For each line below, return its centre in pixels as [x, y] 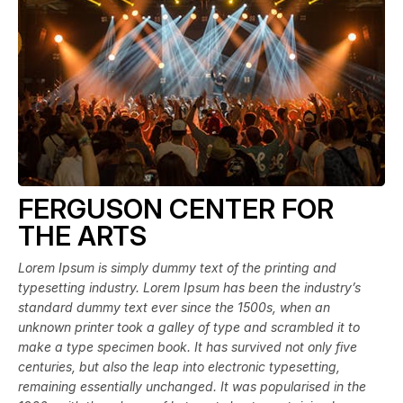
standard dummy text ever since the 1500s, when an [174, 307]
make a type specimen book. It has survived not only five [188, 346]
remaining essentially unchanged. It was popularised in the [192, 386]
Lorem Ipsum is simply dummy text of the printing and [177, 267]
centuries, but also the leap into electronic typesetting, [179, 366]
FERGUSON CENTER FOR [176, 208]
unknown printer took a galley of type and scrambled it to [189, 327]
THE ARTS [82, 235]
